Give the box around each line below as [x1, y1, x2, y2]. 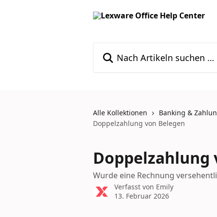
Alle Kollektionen [93, 108, 147, 117]
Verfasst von [114, 182, 156, 191]
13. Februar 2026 [114, 191, 169, 201]
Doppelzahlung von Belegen [93, 119, 185, 128]
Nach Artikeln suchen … [93, 43, 179, 53]
